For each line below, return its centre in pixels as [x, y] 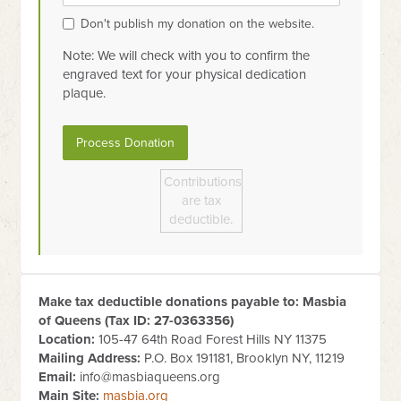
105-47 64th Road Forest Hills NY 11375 [211, 340]
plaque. [85, 93]
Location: [67, 340]
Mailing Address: [90, 358]
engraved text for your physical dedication [185, 74]
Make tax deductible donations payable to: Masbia [193, 302]
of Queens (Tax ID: [97, 321]
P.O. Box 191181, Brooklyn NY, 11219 [243, 358]
